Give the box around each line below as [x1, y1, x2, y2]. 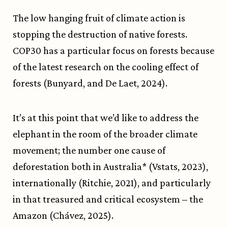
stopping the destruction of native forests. [13, 28, 187, 40]
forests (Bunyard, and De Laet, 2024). [13, 77, 167, 89]
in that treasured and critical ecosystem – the [13, 193, 203, 205]
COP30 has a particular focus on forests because [13, 45, 214, 56]
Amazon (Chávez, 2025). [13, 210, 113, 221]
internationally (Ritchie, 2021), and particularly [13, 177, 211, 189]
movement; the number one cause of [13, 145, 165, 156]
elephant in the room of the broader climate [13, 128, 197, 140]
